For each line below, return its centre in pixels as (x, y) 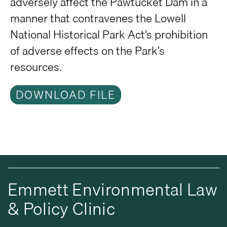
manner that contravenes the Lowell (98, 18)
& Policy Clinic (61, 209)
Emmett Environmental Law (112, 189)
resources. (36, 67)
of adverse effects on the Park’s (87, 50)
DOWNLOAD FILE (66, 94)
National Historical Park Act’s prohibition (109, 34)
